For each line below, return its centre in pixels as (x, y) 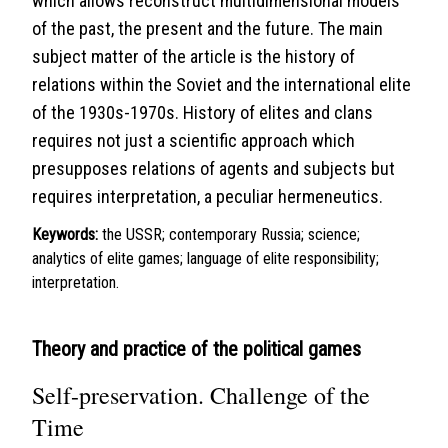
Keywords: (65, 234)
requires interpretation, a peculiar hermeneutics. (207, 196)
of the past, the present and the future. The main (207, 28)
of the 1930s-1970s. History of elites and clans (202, 112)
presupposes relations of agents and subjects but (213, 168)
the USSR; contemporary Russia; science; (231, 234)
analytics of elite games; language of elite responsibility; (205, 258)
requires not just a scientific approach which (193, 140)
